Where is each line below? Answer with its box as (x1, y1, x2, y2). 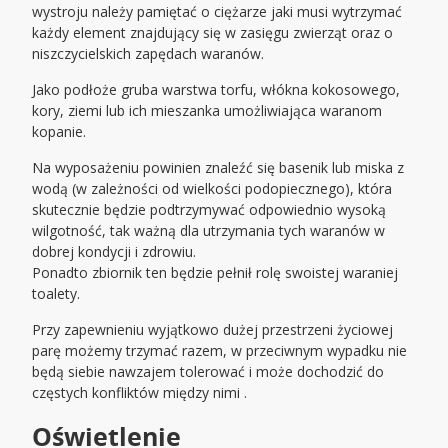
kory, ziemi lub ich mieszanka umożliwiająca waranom (32, 101, 383, 121)
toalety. (32, 284, 81, 304)
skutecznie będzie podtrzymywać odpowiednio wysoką (32, 200, 387, 220)
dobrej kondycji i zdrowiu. (32, 242, 197, 262)
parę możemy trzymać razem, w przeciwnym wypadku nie (32, 341, 408, 361)
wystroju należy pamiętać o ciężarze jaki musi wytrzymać (32, 2, 403, 22)
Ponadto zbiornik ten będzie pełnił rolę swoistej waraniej (32, 263, 399, 283)
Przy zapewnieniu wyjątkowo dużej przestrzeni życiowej (32, 320, 394, 340)
